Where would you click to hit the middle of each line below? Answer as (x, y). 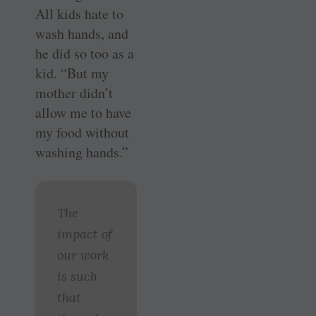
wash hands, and (82, 33)
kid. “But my (72, 73)
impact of (85, 233)
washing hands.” (82, 152)
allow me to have (83, 112)
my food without (82, 132)
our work (83, 255)
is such (77, 276)
